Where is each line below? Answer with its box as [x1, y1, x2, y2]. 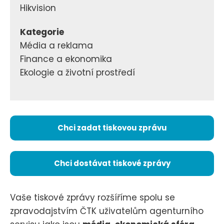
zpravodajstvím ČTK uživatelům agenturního [10, 204, 203, 217]
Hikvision [20, 2, 56, 14]
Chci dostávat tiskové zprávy [53, 157, 170, 168]
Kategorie [20, 26, 64, 38]
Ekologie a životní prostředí [20, 66, 135, 79]
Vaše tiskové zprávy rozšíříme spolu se [10, 191, 175, 203]
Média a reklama [20, 39, 93, 52]
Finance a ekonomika [20, 53, 112, 65]
